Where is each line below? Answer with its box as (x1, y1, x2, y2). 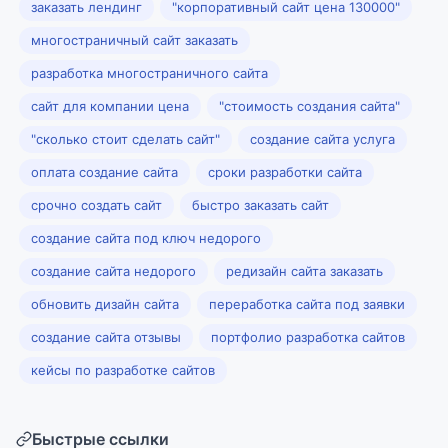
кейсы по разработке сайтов (31, 362, 215, 378)
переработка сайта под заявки (209, 296, 405, 312)
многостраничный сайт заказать (31, 32, 238, 48)
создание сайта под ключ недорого (31, 230, 261, 246)
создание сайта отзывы (31, 329, 181, 345)
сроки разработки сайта (208, 164, 362, 180)
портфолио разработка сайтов (211, 329, 405, 345)
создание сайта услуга (250, 131, 395, 147)
